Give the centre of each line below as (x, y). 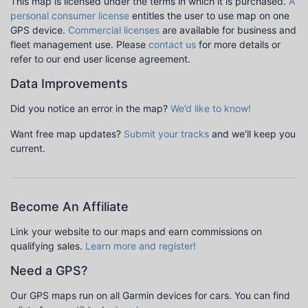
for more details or (238, 45)
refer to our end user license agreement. (100, 59)
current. (28, 148)
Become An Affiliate (69, 207)
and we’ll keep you (252, 134)
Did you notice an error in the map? (90, 109)
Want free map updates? (67, 134)
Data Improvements (69, 84)
